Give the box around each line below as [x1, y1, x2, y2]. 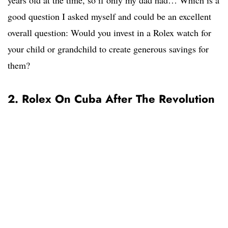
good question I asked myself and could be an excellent [8, 10, 211, 23]
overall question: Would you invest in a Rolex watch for [8, 26, 211, 39]
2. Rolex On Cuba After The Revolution [8, 91, 215, 107]
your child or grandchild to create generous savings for [8, 43, 209, 55]
